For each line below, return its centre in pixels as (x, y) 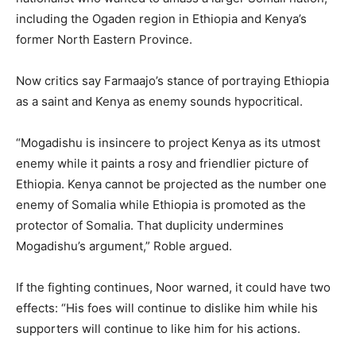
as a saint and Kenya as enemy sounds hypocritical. (159, 102)
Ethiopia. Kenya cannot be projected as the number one (171, 184)
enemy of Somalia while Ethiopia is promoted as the (161, 205)
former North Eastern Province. (104, 40)
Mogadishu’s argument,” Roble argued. (124, 246)
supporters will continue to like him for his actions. (158, 329)
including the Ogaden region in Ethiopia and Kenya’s (161, 19)
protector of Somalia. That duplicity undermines (150, 226)
